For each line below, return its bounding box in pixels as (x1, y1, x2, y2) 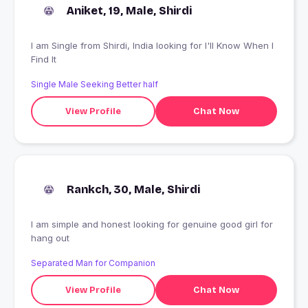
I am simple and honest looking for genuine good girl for (31, 219, 273, 230)
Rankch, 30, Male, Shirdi (67, 183, 200, 197)
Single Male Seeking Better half (31, 79, 158, 90)
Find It (31, 54, 56, 65)
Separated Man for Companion (31, 258, 155, 269)
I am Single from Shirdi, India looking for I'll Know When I (31, 40, 80, 52)
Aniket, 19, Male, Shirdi (67, 4, 192, 18)
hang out (31, 232, 69, 244)
